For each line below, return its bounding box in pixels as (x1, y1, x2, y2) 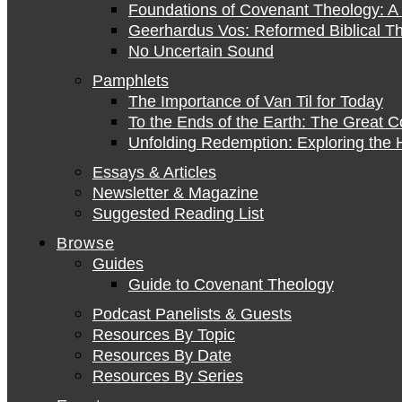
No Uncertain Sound (128, 42, 274, 60)
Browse (57, 234, 115, 252)
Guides (92, 255, 144, 273)
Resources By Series (92, 367, 243, 385)
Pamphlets (92, 72, 169, 90)
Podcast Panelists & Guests (92, 305, 292, 323)
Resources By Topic (92, 326, 235, 344)
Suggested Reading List (92, 205, 264, 223)
